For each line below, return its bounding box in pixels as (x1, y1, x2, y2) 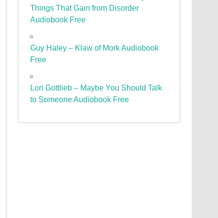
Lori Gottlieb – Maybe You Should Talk (30, 84, 163, 92)
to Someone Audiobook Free (30, 95, 129, 104)
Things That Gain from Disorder (30, 4, 139, 13)
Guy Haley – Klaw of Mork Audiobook (30, 44, 159, 53)
